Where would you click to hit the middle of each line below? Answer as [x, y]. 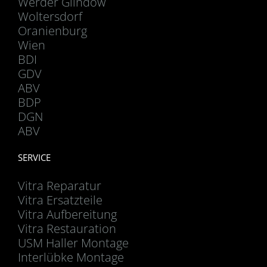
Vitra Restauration [67, 228]
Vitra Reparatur [60, 185]
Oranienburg [52, 30]
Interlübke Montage [71, 257]
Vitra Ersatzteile [60, 200]
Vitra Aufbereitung [67, 214]
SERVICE [34, 157]
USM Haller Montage [73, 243]
